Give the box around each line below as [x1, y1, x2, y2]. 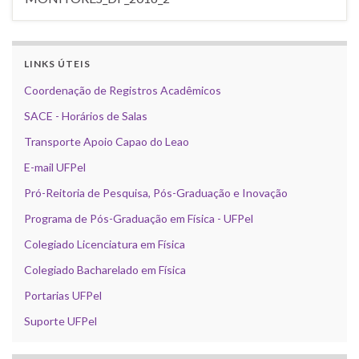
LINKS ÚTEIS [24, 57, 91, 70]
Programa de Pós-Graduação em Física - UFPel [24, 211, 253, 225]
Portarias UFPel [24, 288, 102, 302]
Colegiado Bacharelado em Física [24, 262, 186, 276]
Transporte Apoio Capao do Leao [24, 134, 189, 148]
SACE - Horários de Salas [24, 108, 147, 123]
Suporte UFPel [24, 313, 97, 328]
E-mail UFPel [24, 159, 86, 174]
